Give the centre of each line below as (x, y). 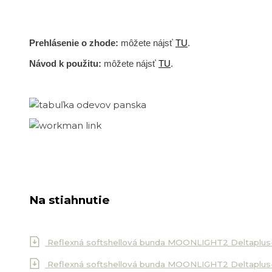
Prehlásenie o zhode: (74, 43)
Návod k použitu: (65, 64)
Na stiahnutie (70, 200)
